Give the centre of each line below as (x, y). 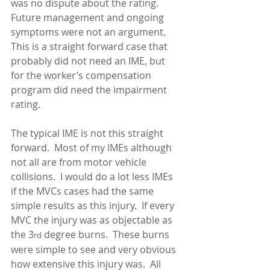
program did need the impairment (90, 90)
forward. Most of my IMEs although (93, 148)
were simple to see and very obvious (95, 250)
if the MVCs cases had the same (83, 191)
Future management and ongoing (89, 17)
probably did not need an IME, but (89, 61)
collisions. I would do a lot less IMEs (93, 177)
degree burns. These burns (107, 234)
